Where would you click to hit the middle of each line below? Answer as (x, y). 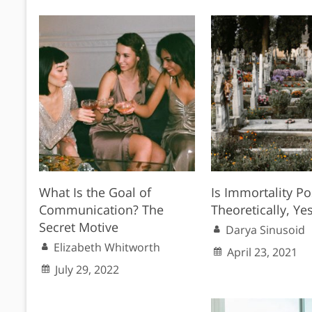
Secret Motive (79, 227)
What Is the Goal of (95, 192)
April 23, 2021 (262, 252)
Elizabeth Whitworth (107, 247)
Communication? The (102, 209)
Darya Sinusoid (265, 229)
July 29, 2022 (87, 269)
